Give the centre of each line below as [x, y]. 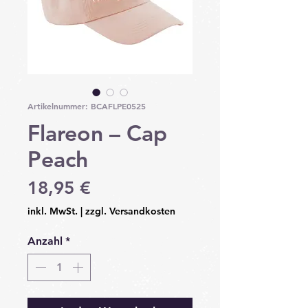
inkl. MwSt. [53, 211]
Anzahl [45, 241]
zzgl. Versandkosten [130, 211]
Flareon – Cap [97, 133]
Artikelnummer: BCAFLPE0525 [87, 106]
